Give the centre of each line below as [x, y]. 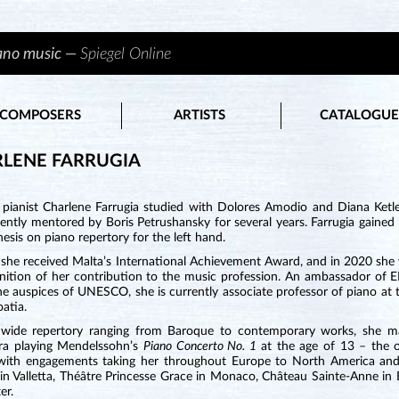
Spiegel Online [126, 55]
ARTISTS [200, 115]
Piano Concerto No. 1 [200, 346]
